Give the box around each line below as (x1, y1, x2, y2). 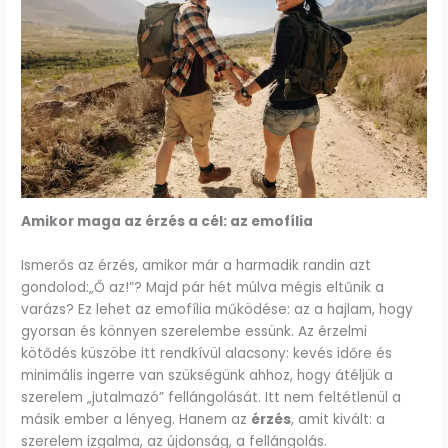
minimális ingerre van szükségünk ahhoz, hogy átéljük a (21, 366, 394, 386)
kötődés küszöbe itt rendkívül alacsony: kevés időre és (21, 344, 393, 364)
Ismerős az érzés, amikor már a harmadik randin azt (21, 256, 372, 276)
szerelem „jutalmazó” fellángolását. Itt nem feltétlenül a (21, 388, 402, 408)
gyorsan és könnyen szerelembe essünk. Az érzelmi (21, 322, 368, 342)
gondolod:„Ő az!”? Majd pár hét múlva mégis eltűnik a (21, 278, 385, 298)
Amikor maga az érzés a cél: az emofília (21, 212, 314, 232)
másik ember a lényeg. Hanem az (21, 410, 252, 430)
